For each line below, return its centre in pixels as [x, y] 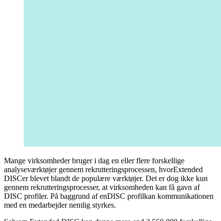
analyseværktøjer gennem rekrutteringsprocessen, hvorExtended [103, 169]
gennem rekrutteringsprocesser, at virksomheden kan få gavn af [102, 187]
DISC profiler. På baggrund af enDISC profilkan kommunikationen [109, 196]
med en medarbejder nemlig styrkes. [60, 205]
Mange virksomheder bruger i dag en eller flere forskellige [94, 160]
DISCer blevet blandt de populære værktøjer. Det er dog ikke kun [106, 178]
